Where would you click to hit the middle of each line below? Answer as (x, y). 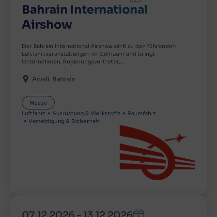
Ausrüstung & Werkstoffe (86, 114)
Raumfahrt (142, 114)
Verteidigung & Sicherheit (64, 121)
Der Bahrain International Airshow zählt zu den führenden (99, 46)
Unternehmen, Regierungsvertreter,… (73, 62)
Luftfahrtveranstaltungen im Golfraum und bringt (88, 54)
